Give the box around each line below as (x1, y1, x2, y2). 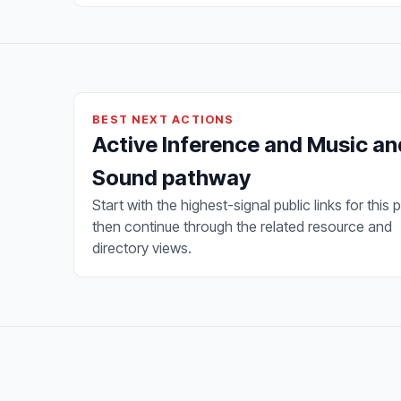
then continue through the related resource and (92, 217, 392, 235)
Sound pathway (92, 164, 251, 191)
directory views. (92, 238, 192, 257)
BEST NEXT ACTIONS (92, 112, 235, 126)
